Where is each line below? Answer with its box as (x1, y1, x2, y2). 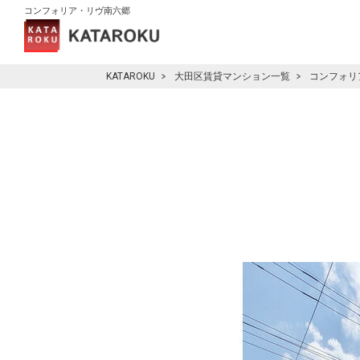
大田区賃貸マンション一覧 (174, 71, 290, 82)
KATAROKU (106, 71, 155, 82)
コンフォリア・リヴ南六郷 (24, 6, 130, 16)
